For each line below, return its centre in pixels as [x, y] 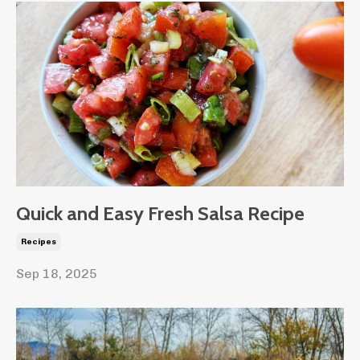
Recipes [39, 241]
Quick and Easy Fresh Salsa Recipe [160, 213]
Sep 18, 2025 [57, 273]
